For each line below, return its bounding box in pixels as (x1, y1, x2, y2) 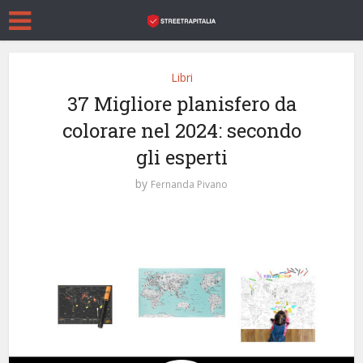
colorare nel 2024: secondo (62, 117, 301, 143)
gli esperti (135, 144, 228, 170)
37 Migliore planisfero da (66, 91, 297, 117)
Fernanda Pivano (151, 177, 228, 191)
